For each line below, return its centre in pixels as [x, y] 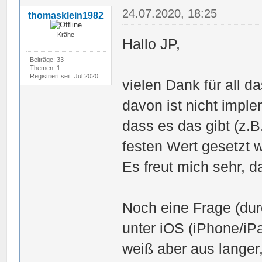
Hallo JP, [151, 44]
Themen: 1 [45, 68]
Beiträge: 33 [46, 59]
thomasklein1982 [66, 15]
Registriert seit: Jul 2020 [64, 76]
